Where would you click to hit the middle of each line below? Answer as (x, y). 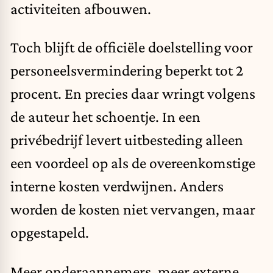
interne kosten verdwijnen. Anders (117, 186)
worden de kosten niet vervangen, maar (133, 209)
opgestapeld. (50, 232)
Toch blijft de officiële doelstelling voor (132, 47)
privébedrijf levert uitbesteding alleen (127, 140)
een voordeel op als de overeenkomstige (133, 163)
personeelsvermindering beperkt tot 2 (127, 70)
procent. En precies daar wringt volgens (133, 94)
